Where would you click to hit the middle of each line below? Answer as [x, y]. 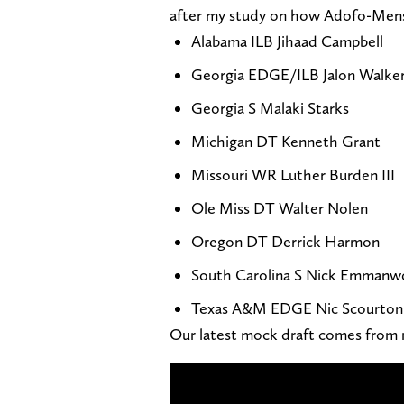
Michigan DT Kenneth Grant [286, 141]
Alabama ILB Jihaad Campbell [287, 41]
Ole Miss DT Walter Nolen [280, 207]
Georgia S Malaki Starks [270, 107]
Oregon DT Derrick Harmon [285, 241]
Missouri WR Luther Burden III [293, 174]
